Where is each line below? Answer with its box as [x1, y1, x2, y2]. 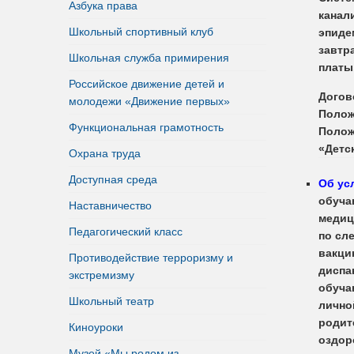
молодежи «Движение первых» [69, 94, 230, 107]
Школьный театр [69, 294, 154, 307]
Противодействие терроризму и [69, 250, 233, 264]
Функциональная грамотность [69, 120, 224, 134]
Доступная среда [69, 172, 157, 186]
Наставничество [69, 198, 152, 212]
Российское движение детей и [69, 77, 224, 90]
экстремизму [69, 268, 134, 281]
